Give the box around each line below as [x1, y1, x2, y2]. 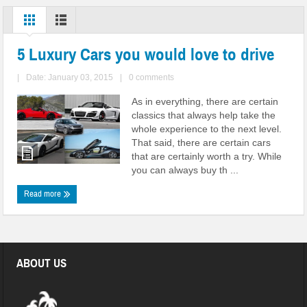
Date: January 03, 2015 [26, 73, 114, 82]
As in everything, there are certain [132, 96, 279, 107]
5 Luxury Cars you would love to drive [17, 44, 275, 65]
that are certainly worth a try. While [132, 151, 282, 162]
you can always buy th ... [132, 164, 239, 175]
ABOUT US [16, 256, 67, 271]
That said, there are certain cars [132, 137, 271, 148]
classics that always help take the [132, 110, 276, 121]
